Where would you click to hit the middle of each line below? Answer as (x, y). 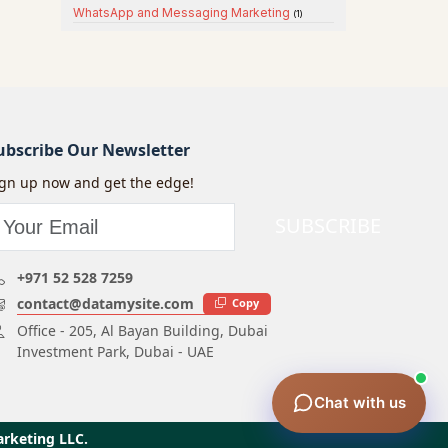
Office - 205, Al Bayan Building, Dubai (142, 330)
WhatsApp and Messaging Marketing (183, 12)
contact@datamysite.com (105, 303)
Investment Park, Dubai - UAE (115, 351)
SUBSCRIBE (328, 225)
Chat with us (360, 402)
